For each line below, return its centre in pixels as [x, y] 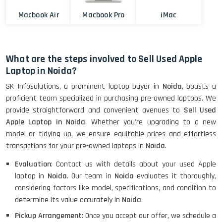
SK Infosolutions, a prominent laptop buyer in [84, 87]
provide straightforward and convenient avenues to [95, 111]
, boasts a [199, 87]
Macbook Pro [104, 15]
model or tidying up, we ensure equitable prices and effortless [111, 134]
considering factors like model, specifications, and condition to [115, 188]
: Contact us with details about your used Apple [134, 165]
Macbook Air [38, 15]
